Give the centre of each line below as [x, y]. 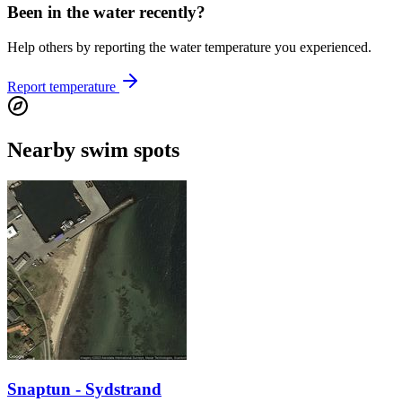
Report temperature [63, 86]
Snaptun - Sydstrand [84, 389]
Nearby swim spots [93, 149]
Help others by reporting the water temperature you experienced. [189, 47]
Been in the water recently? [106, 13]
